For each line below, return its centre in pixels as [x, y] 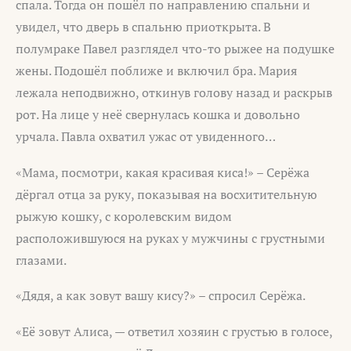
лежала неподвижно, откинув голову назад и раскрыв [174, 93]
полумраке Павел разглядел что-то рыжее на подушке [175, 49]
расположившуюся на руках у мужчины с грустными [170, 238]
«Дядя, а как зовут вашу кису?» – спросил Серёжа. [161, 296]
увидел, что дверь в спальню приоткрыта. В [143, 27]
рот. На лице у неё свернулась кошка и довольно [158, 115]
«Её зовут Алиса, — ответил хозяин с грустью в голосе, [174, 331]
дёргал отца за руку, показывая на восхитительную [166, 194]
